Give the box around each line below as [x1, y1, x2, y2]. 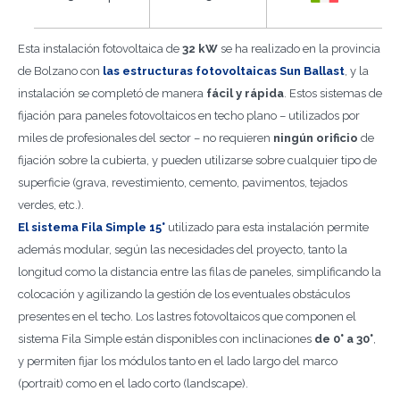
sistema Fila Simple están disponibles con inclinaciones [18, 332, 314, 346]
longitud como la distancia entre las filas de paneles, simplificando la [18, 265, 381, 279]
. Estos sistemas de [284, 87, 382, 100]
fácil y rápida [206, 87, 284, 100]
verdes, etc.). [18, 198, 84, 212]
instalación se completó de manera [18, 87, 206, 100]
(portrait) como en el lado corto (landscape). [18, 377, 248, 390]
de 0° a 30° [314, 332, 373, 346]
